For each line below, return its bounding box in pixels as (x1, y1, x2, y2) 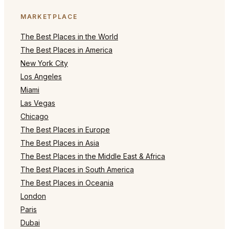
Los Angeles (20, 72, 62, 81)
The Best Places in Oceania (20, 178, 113, 187)
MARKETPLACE (20, 12, 78, 20)
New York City (20, 58, 68, 67)
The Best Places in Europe (20, 125, 110, 134)
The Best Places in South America (20, 165, 134, 174)
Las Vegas (20, 98, 55, 107)
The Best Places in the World (20, 32, 118, 41)
